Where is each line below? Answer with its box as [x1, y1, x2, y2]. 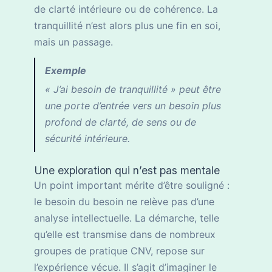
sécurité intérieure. [45, 132, 130, 145]
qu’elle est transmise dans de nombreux [34, 228, 216, 241]
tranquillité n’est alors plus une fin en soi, [34, 19, 220, 32]
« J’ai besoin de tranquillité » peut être [45, 83, 221, 96]
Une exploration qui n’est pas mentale [34, 164, 220, 177]
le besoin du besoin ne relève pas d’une [34, 195, 214, 208]
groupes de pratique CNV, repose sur [34, 245, 205, 257]
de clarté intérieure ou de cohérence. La [34, 3, 218, 16]
